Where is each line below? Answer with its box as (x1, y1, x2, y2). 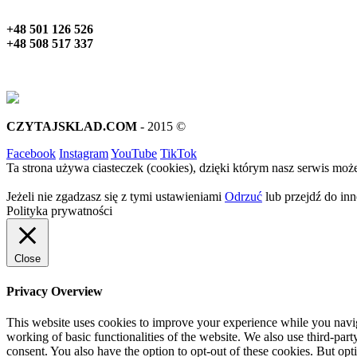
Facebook (6, 147, 56, 161)
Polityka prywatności (6, 204, 112, 218)
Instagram (59, 147, 108, 161)
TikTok (160, 147, 197, 161)
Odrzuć (225, 190, 262, 204)
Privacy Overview (6, 284, 103, 298)
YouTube (111, 147, 157, 161)
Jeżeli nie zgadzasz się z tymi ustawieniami (6, 190, 225, 204)
